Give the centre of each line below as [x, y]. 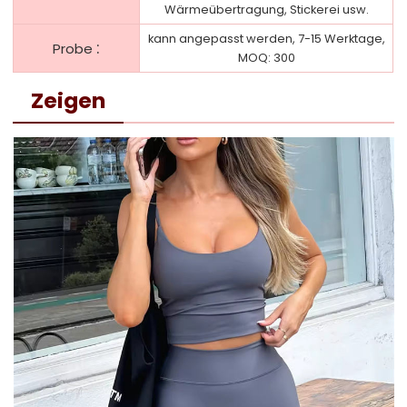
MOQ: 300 [266, 57]
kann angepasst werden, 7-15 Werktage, [266, 38]
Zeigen [69, 100]
